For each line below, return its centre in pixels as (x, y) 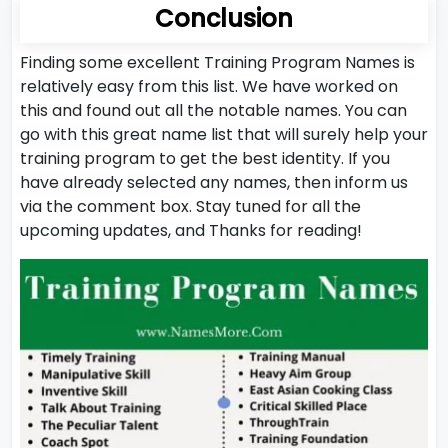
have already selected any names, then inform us (214, 182)
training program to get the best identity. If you (205, 158)
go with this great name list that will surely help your (224, 134)
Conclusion (224, 18)
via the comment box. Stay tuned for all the (190, 206)
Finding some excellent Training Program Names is (217, 62)
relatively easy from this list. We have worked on (209, 86)
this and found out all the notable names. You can (213, 110)
